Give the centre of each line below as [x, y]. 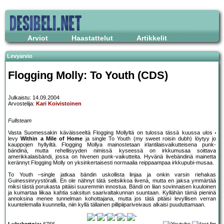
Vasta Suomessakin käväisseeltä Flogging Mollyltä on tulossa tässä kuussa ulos [110, 133]
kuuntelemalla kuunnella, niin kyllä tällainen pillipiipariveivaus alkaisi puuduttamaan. [107, 205]
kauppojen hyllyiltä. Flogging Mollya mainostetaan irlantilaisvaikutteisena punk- [112, 145]
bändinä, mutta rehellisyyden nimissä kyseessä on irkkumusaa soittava [112, 151]
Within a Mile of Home [52, 139]
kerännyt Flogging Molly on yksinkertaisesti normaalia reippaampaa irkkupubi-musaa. [111, 163]
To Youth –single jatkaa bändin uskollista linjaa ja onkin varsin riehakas [112, 175]
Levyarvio [20, 56]
